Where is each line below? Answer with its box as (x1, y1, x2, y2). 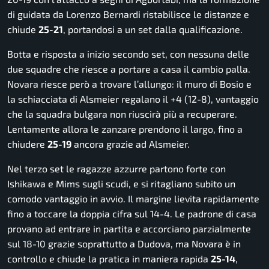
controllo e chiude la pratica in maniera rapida (7, 252, 211, 264)
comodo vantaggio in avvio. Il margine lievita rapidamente (7, 192, 259, 204)
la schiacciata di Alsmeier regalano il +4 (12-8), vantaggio (7, 92, 259, 104)
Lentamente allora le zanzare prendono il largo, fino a (7, 122, 243, 134)
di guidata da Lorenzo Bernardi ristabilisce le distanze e (7, 8, 249, 20)
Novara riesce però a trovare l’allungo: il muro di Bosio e (7, 77, 252, 89)
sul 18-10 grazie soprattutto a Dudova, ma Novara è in (7, 237, 241, 249)
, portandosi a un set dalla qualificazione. (63, 23, 243, 35)
